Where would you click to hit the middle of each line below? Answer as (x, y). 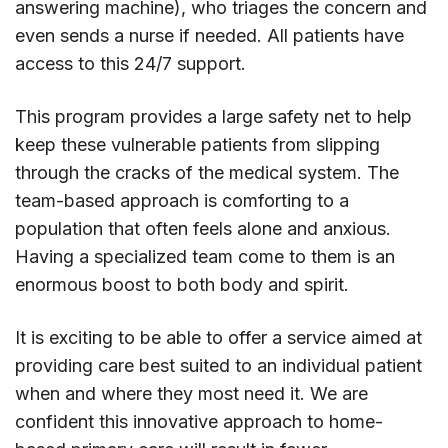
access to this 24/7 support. (130, 64)
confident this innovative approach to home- (199, 422)
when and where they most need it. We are (191, 394)
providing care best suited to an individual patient (218, 366)
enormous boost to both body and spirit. (182, 285)
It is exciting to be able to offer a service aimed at (218, 338)
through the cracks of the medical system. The (207, 173)
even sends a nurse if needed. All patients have (209, 36)
